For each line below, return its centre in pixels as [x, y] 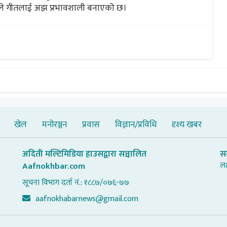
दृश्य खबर [187, 124]
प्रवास [91, 124]
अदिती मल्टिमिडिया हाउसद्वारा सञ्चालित [84, 154]
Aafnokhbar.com [54, 166]
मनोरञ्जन [54, 124]
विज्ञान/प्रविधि [136, 124]
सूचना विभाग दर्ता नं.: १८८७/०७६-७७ [76, 182]
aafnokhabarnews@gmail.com [87, 199]
